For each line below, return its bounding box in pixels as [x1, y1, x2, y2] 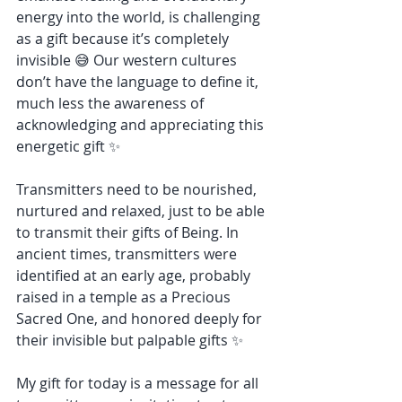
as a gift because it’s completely [16, 29, 232, 48]
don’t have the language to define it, [16, 72, 262, 92]
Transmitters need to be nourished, [16, 179, 260, 199]
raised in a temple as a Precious [16, 287, 234, 307]
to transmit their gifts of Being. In [16, 223, 242, 242]
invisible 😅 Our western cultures [16, 50, 240, 70]
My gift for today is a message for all [16, 373, 262, 393]
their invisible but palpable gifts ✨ [16, 330, 243, 350]
